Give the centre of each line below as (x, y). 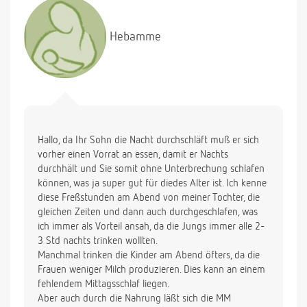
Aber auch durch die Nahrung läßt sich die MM (134, 299)
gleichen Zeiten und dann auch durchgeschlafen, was (148, 212)
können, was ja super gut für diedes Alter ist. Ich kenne (152, 184)
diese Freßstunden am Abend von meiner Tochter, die (149, 198)
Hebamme (135, 37)
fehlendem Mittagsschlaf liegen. (103, 284)
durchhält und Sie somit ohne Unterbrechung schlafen (151, 169)
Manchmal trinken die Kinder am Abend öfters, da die (149, 256)
